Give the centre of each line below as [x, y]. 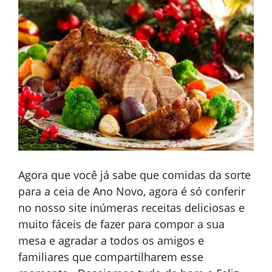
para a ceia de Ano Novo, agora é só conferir [132, 191]
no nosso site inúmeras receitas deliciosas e [131, 207]
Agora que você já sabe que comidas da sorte [134, 175]
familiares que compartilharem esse [111, 257]
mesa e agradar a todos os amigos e [111, 240]
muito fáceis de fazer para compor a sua [121, 224]
